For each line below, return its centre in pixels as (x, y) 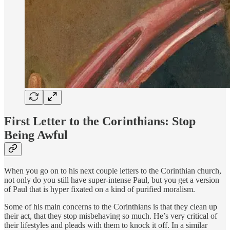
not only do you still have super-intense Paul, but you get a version (112, 180)
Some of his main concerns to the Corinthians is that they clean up (111, 207)
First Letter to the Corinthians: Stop (100, 121)
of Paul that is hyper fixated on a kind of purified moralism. (100, 189)
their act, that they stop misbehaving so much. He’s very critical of (111, 216)
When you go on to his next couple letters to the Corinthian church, (113, 171)
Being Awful (36, 135)
